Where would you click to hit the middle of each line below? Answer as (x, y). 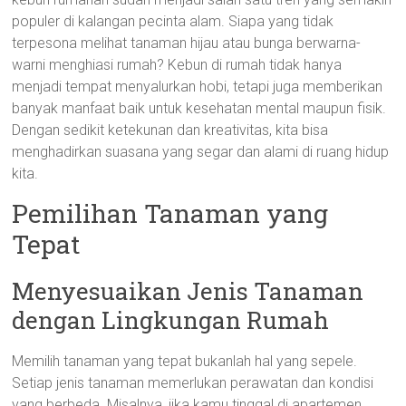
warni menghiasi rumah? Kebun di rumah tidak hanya (177, 65)
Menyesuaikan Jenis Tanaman (188, 291)
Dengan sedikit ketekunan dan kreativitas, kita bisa (170, 130)
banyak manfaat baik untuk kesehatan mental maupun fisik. (199, 108)
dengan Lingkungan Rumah (171, 320)
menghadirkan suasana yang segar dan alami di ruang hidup (201, 152)
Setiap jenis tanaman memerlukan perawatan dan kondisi (193, 383)
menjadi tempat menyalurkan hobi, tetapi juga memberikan (198, 87)
